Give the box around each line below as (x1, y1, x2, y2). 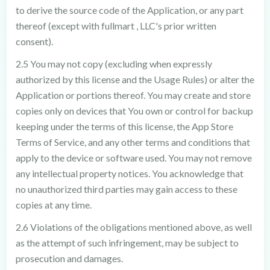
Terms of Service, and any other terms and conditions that (15, 136, 250, 148)
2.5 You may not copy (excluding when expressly (15, 58, 212, 69)
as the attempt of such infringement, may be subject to (15, 237, 239, 248)
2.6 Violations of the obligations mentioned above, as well (15, 221, 252, 233)
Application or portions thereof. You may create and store (15, 89, 251, 101)
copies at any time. (15, 199, 92, 210)
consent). (15, 36, 53, 47)
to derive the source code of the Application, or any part (15, 4, 243, 16)
